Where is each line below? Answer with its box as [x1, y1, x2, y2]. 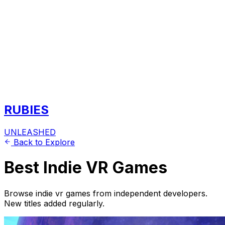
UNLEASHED [4, 127, 56, 137]
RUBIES [4, 102, 49, 117]
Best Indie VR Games [4, 158, 167, 178]
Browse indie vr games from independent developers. [4, 188, 207, 198]
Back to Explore [11, 137, 75, 147]
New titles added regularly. [4, 198, 104, 208]
